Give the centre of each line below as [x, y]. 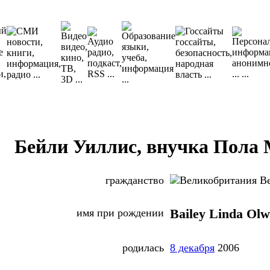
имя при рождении [120, 213]
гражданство [135, 181]
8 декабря [192, 248]
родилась [143, 248]
